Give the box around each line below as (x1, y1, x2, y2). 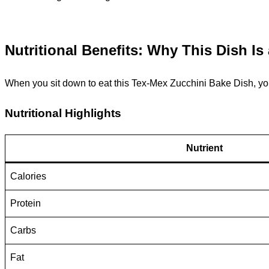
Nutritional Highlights (5, 106, 121, 119)
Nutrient (186, 142, 223, 153)
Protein (10, 198, 41, 208)
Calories (10, 171, 46, 181)
